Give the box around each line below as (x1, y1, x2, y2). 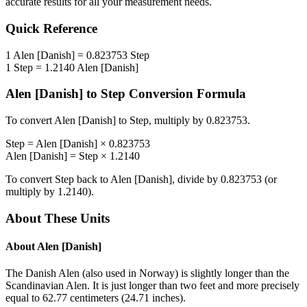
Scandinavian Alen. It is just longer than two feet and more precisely (5, 280, 299, 292)
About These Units (5, 210, 110, 225)
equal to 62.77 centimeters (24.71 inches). (5, 292, 186, 304)
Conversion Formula (125, 86, 246, 101)
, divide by (172, 173, 221, 186)
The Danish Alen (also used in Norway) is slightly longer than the (5, 267, 289, 280)
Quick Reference (5, 21, 97, 36)
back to (74, 173, 110, 186)
